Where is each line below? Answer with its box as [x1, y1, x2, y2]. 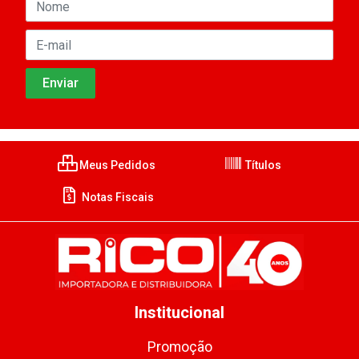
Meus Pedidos [77, 159, 155, 171]
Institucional [135, 303, 224, 322]
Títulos [243, 159, 281, 171]
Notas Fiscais [79, 191, 154, 204]
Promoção [147, 339, 212, 355]
